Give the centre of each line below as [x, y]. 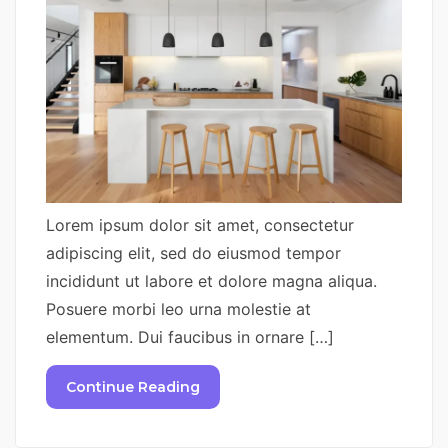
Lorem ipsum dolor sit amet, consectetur [200, 224]
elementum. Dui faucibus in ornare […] [190, 336]
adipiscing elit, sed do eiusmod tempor [193, 252]
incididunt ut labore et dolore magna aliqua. [211, 280]
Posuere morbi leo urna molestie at [178, 308]
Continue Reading [133, 387]
